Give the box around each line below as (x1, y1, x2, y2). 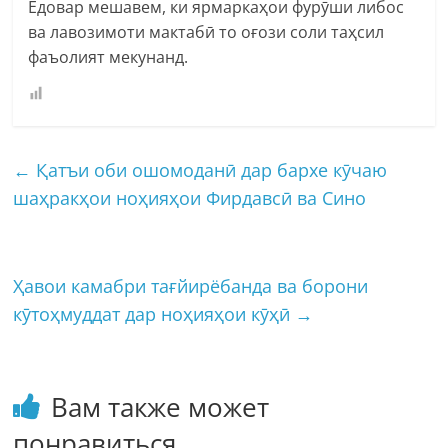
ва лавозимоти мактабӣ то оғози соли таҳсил (28, 20, 385, 43)
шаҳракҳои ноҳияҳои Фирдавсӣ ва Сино (13, 185, 367, 210)
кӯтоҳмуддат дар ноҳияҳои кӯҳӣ (13, 301, 296, 326)
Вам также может (51, 388, 270, 425)
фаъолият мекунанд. (28, 45, 189, 68)
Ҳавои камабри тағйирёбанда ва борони (13, 273, 369, 298)
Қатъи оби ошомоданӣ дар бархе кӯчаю (31, 157, 388, 182)
